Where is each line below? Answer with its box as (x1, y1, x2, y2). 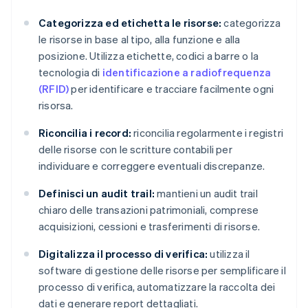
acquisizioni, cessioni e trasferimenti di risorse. (38, 219, 261, 234)
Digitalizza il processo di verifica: (38, 247, 208, 261)
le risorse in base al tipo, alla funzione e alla (38, 32, 241, 47)
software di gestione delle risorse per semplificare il (38, 263, 286, 278)
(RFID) (38, 82, 69, 96)
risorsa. (38, 98, 74, 113)
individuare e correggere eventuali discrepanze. (38, 159, 265, 173)
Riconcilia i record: (38, 126, 131, 140)
